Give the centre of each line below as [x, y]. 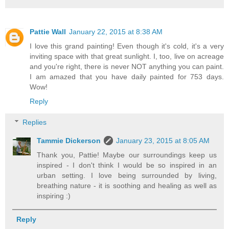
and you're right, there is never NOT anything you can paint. [127, 66]
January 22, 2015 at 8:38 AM [116, 31]
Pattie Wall [48, 31]
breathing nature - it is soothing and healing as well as [127, 186]
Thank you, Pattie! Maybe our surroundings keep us [127, 155]
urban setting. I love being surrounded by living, [127, 176]
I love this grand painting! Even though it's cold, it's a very [127, 46]
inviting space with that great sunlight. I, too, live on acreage [127, 56]
